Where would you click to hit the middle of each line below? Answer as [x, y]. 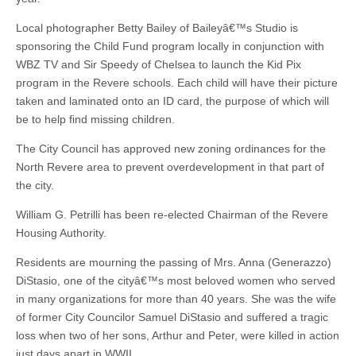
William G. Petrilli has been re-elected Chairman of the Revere [172, 215]
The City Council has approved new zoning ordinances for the [171, 149]
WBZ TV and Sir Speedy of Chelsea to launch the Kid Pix [159, 64]
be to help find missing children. [95, 119]
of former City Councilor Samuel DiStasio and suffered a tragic [172, 317]
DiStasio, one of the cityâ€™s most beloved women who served [176, 281]
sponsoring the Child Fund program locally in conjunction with [170, 46]
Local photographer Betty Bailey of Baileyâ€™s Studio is [157, 28]
